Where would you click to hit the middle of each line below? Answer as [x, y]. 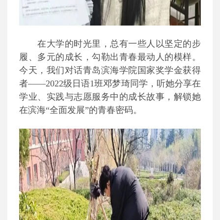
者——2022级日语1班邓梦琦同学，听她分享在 [110, 83]
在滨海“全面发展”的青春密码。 [81, 110]
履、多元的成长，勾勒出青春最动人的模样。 [110, 57]
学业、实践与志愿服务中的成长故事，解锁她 [110, 97]
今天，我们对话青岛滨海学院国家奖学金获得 [110, 70]
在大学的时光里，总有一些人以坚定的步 [119, 44]
